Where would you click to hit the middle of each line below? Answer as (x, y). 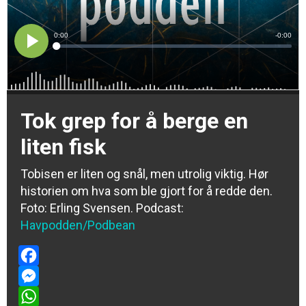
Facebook (45, 276)
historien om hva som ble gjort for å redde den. (147, 191)
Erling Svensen (90, 208)
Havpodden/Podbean (78, 225)
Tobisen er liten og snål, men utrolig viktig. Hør (144, 174)
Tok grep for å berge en (134, 121)
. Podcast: (157, 208)
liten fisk (63, 147)
